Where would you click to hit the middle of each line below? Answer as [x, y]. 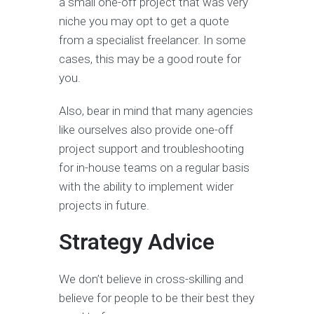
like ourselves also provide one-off [146, 130]
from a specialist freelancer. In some [152, 40]
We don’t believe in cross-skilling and [151, 279]
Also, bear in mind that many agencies [156, 111]
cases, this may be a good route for [150, 59]
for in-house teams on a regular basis [154, 168]
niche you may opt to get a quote [144, 21]
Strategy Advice [137, 243]
